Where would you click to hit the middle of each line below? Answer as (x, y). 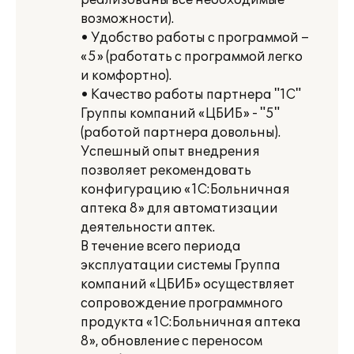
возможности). (127, 19)
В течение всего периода (161, 247)
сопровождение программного (182, 303)
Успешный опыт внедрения (170, 152)
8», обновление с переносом (171, 341)
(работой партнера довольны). (181, 133)
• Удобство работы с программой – (195, 38)
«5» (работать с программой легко (192, 57)
